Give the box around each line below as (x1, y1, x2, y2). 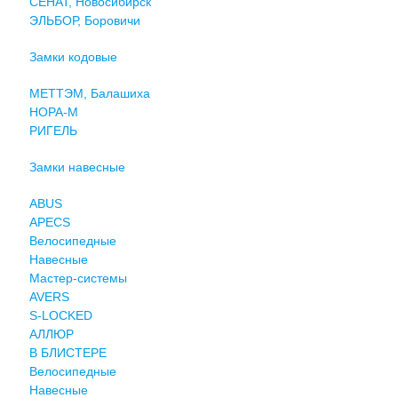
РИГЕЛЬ (28, 123, 77, 138)
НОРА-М (28, 104, 78, 119)
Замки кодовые (28, 49, 117, 64)
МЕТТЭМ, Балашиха (28, 85, 150, 100)
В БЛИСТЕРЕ (28, 345, 107, 360)
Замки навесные (28, 159, 125, 174)
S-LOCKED (28, 307, 92, 322)
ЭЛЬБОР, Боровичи (28, 12, 140, 28)
